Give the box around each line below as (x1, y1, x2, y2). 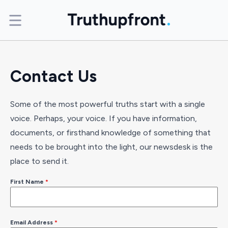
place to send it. (10, 156, 69, 166)
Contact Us (10, 67, 97, 87)
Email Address (10, 218, 54, 226)
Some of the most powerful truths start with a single (10, 99, 205, 109)
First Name (10, 178, 45, 185)
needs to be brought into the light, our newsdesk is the (10, 141, 213, 152)
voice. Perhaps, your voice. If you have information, (10, 113, 197, 123)
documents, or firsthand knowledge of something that (10, 127, 211, 137)
